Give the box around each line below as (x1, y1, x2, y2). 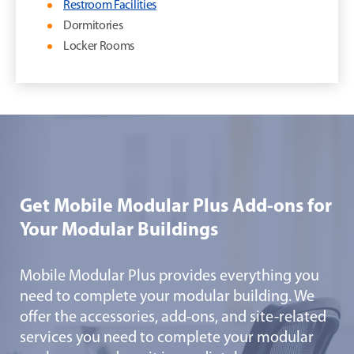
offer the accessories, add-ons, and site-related (20, 310, 326, 326)
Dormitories (63, 19, 123, 32)
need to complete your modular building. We (20, 289, 314, 306)
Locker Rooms (63, 40, 135, 53)
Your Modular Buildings (20, 221, 218, 241)
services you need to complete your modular (20, 330, 314, 347)
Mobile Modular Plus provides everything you (20, 269, 319, 285)
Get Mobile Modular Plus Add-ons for (20, 198, 332, 217)
